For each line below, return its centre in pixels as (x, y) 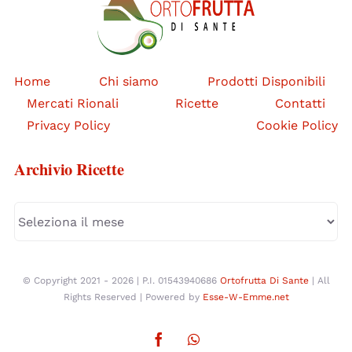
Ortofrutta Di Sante (264, 281)
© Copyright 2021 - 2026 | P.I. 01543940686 (121, 281)
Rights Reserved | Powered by (133, 297)
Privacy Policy (68, 125)
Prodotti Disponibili (267, 81)
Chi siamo (129, 81)
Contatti (301, 103)
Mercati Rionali (72, 103)
